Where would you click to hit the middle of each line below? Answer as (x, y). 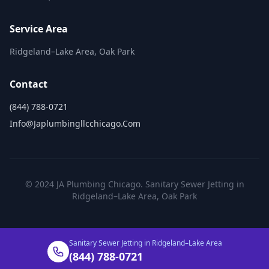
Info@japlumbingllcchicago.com (75, 123)
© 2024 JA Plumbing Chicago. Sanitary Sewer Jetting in (134, 184)
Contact (29, 84)
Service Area (39, 29)
